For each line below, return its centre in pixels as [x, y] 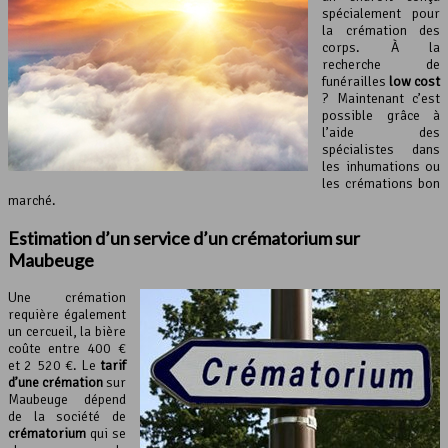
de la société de [67, 417]
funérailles [355, 82]
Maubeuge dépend [67, 400]
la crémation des [381, 31]
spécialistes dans [381, 150]
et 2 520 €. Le [54, 366]
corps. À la [381, 48]
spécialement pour [381, 14]
